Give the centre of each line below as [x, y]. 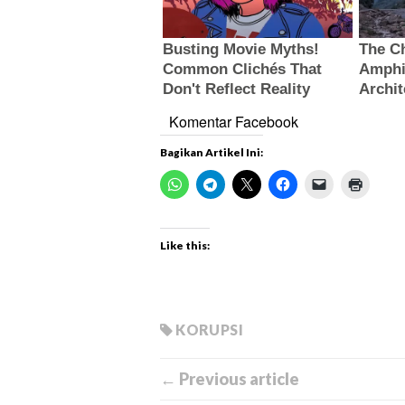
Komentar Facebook [234, 121]
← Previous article [230, 378]
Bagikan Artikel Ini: [212, 152]
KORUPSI [209, 329]
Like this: [185, 245]
